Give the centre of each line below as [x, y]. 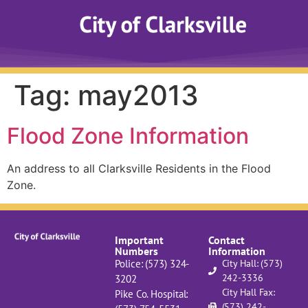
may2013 [138, 96]
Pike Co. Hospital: [152, 294]
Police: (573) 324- [152, 263]
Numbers [137, 251]
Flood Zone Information [128, 136]
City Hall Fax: [249, 292]
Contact [226, 240]
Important [140, 240]
